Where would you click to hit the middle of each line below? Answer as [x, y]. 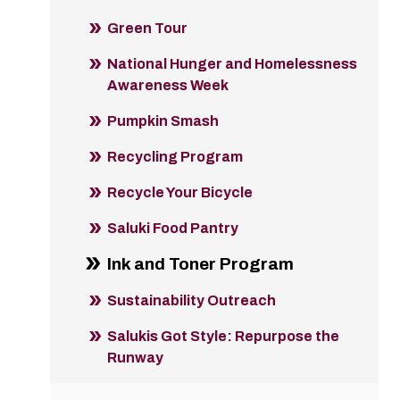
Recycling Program [175, 157]
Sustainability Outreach [192, 301]
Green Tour [147, 29]
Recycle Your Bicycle [180, 193]
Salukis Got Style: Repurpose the [223, 337]
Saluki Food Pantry [173, 229]
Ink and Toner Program [200, 264]
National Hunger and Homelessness [232, 64]
